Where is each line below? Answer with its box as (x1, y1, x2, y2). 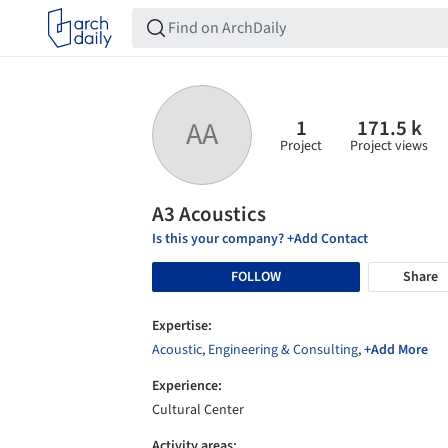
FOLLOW (231, 266, 281, 287)
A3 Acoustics (152, 199, 266, 229)
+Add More (364, 340, 428, 360)
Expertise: (152, 316, 212, 336)
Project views (350, 135, 428, 156)
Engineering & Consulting (208, 340, 358, 360)
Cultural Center (152, 400, 244, 420)
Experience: (152, 376, 222, 396)
